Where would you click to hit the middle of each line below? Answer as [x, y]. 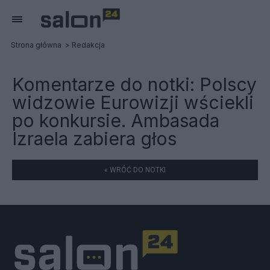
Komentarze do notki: [106, 84]
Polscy [228, 84]
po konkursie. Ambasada [116, 121]
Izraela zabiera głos [94, 139]
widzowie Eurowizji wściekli [133, 102]
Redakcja [88, 45]
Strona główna [36, 45]
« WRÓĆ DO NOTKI [135, 170]
